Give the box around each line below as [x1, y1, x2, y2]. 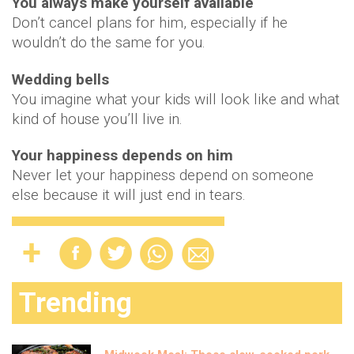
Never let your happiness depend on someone [12, 166, 314, 184]
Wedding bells [12, 70, 109, 88]
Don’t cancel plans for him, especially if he [12, 13, 288, 32]
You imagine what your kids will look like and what [12, 90, 340, 108]
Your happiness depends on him [12, 146, 233, 164]
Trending [19, 287, 132, 319]
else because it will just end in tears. [12, 186, 246, 204]
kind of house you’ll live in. [12, 110, 183, 128]
